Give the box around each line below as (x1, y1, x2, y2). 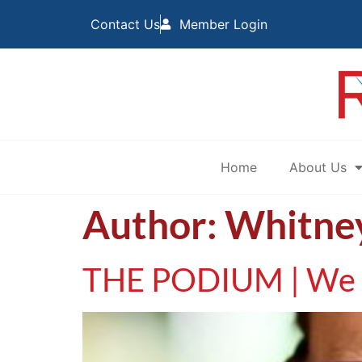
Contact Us (90, 16, 160, 32)
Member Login (179, 16, 267, 32)
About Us (288, 159, 347, 175)
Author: (82, 201, 225, 247)
